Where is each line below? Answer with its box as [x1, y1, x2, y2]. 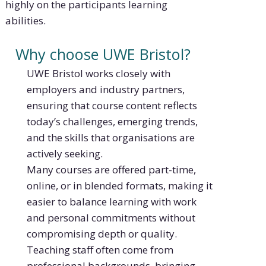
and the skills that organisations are [27, 130, 195, 144]
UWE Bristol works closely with [27, 66, 171, 80]
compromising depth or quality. [27, 226, 178, 240]
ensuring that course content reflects [27, 98, 198, 112]
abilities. [5, 14, 46, 28]
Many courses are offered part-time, [27, 162, 197, 176]
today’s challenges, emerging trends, [27, 114, 198, 128]
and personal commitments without [27, 210, 196, 224]
